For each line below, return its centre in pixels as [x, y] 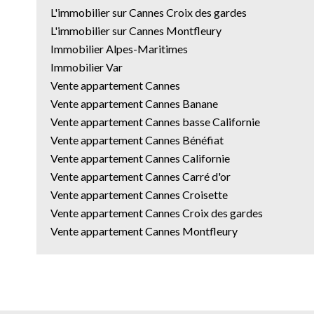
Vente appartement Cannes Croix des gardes [157, 212]
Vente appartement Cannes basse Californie [155, 121]
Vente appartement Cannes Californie [140, 158]
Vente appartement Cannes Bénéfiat [137, 139]
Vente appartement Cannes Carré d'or [141, 176]
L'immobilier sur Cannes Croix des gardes [149, 12]
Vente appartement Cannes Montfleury [144, 231]
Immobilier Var [87, 67]
